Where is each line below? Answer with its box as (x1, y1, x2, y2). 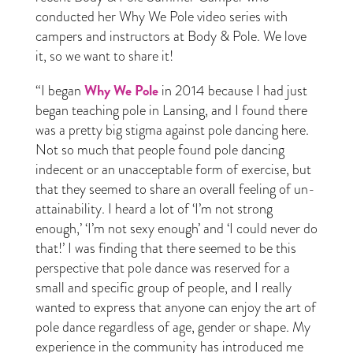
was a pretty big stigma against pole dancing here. (35, 119, 309, 140)
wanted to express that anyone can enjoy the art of (35, 296, 316, 318)
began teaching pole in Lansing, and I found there (35, 99, 307, 121)
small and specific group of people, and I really (35, 277, 292, 298)
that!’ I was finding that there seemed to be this (35, 237, 296, 258)
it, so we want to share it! (35, 45, 173, 66)
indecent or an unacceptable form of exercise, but (35, 158, 311, 180)
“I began (35, 80, 84, 101)
